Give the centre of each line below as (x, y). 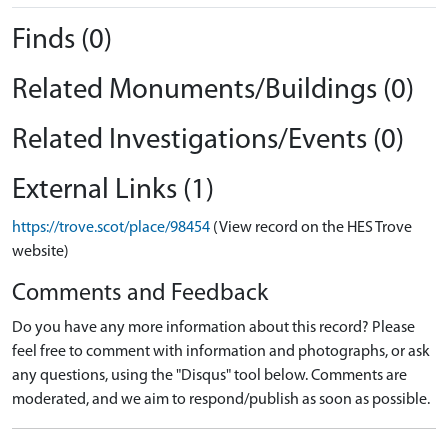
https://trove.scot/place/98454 (111, 228)
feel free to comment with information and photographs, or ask (221, 352)
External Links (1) (113, 190)
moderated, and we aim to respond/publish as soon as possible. (221, 400)
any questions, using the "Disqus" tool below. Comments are (209, 376)
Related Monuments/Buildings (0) (213, 90)
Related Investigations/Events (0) (208, 140)
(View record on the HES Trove (312, 228)
